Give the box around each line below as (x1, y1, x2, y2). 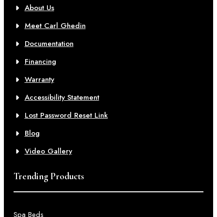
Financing (24, 56, 56, 67)
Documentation (24, 38, 74, 49)
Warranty (24, 74, 54, 85)
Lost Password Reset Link (24, 110, 108, 121)
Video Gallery (24, 146, 72, 156)
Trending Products (14, 170, 84, 182)
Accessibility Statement (24, 92, 99, 103)
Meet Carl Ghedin (24, 20, 86, 31)
